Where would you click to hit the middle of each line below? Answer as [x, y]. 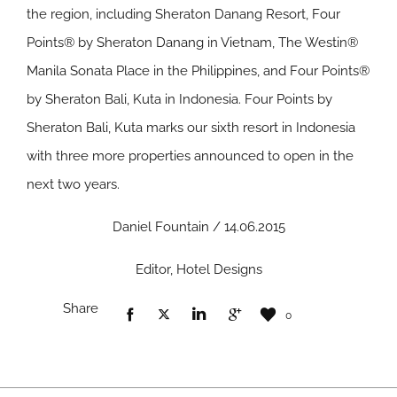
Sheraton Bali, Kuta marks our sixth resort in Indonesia [191, 128]
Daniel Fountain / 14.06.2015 [198, 227]
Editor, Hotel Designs [198, 269]
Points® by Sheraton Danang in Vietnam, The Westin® [192, 43]
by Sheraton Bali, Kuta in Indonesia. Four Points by [179, 99]
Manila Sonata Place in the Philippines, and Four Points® [198, 71]
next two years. [73, 184]
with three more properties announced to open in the [190, 156]
